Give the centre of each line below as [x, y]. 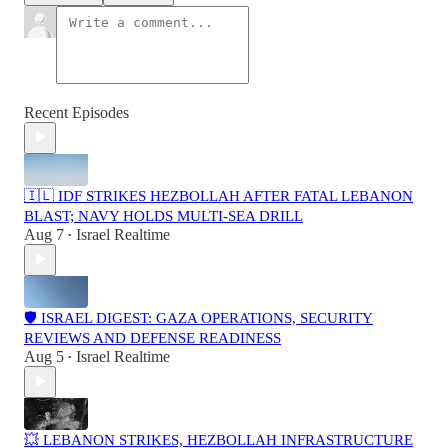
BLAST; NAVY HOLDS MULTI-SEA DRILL [163, 215]
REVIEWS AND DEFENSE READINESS [152, 337]
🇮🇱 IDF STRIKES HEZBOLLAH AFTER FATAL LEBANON [218, 195]
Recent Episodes [76, 112]
